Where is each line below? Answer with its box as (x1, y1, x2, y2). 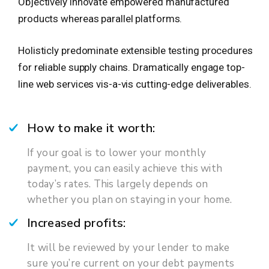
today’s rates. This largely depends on (27, 177, 208, 192)
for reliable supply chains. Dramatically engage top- (18, 61, 245, 74)
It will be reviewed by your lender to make (27, 241, 230, 255)
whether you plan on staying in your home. (27, 193, 232, 207)
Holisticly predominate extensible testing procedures (18, 44, 253, 57)
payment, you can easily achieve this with (27, 162, 223, 176)
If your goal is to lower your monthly (27, 146, 207, 160)
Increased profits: (27, 215, 126, 232)
